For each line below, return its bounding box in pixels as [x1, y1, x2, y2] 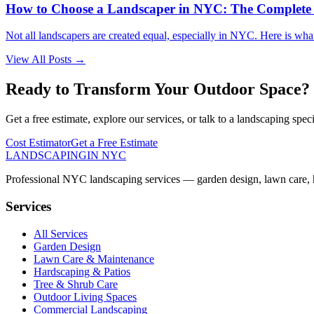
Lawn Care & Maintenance [34, 252, 154, 265]
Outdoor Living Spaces [34, 290, 137, 303]
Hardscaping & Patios [34, 265, 130, 278]
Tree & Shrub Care [34, 278, 118, 290]
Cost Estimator [6, 137, 71, 149]
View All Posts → [6, 53, 86, 66]
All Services [34, 227, 88, 240]
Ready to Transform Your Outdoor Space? [6, 80, 310, 99]
